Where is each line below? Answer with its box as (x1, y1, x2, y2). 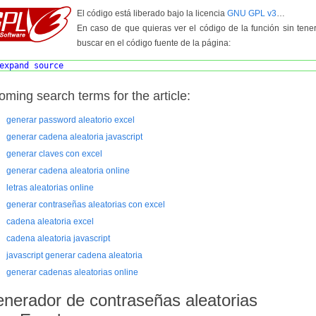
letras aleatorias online (6, 183, 94, 193)
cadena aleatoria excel (6, 217, 94, 227)
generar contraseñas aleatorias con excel (6, 200, 165, 210)
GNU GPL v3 (227, 8, 276, 18)
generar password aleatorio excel (6, 115, 135, 126)
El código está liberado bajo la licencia (77, 8, 227, 18)
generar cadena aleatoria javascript (6, 132, 142, 142)
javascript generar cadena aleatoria (6, 250, 142, 261)
